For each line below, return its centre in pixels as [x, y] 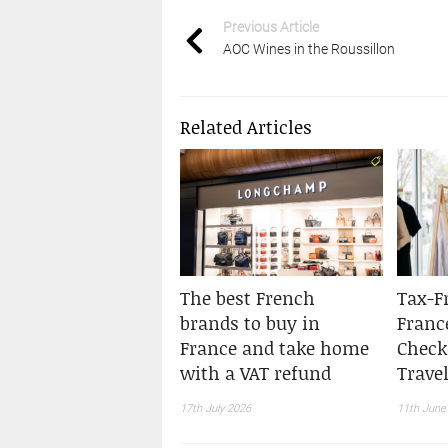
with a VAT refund [255, 373]
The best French [247, 298]
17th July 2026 [215, 409]
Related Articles [245, 126]
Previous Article [270, 26]
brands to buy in [249, 323]
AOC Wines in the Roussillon [308, 48]
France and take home [274, 348]
